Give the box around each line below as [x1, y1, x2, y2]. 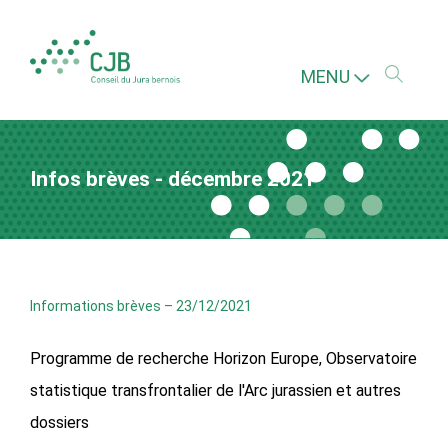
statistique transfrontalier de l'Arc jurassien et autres [30, 380, 401, 400]
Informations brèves [30, 297, 161, 314]
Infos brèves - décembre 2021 [30, 166, 315, 191]
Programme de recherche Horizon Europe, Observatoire [30, 348, 417, 368]
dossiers [30, 412, 89, 432]
